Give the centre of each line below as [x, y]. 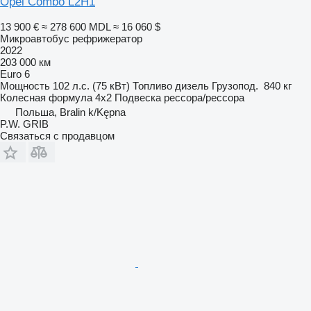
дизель [192, 85]
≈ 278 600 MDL [76, 26]
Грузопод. [235, 85]
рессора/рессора [204, 97]
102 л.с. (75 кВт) [91, 85]
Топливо [152, 85]
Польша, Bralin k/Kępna [70, 112]
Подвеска [138, 97]
